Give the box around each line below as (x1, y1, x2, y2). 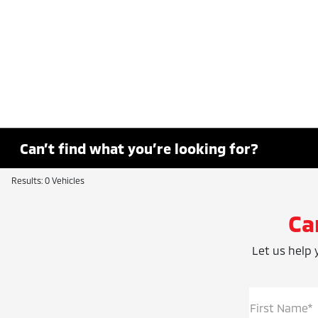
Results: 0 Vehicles (11, 175, 84, 185)
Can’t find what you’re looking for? (20, 140, 259, 157)
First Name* (250, 301, 313, 314)
